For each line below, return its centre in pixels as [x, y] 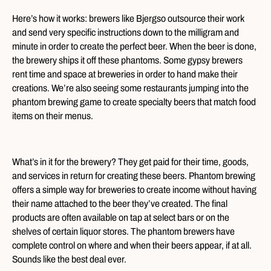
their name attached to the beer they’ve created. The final [120, 203]
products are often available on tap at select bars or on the [121, 217]
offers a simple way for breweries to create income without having [134, 189]
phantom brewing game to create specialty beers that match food [134, 102]
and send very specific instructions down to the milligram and [126, 32]
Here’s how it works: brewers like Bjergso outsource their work [128, 18]
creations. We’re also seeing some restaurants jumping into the [130, 88]
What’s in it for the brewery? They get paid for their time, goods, [130, 162]
